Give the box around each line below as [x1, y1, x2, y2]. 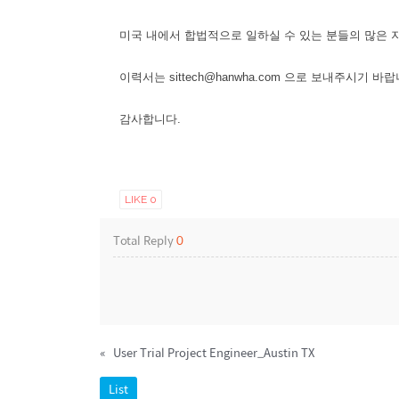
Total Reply [113, 230, 176, 249]
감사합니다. [119, 111, 181, 126]
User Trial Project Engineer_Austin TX [113, 343, 314, 362]
